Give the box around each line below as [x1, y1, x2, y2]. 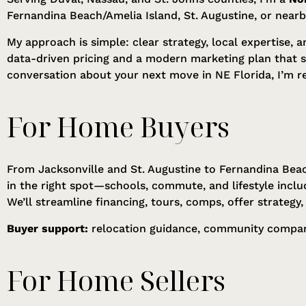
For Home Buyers [7, 108, 229, 146]
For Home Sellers [7, 261, 225, 299]
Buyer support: [7, 221, 88, 235]
